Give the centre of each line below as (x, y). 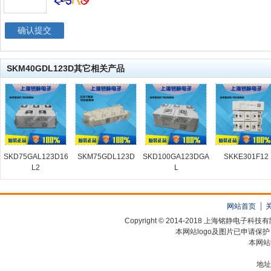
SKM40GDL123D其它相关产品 (66, 69)
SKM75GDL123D (106, 157)
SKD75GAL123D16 (36, 157)
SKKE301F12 (246, 157)
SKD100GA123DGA (176, 157)
